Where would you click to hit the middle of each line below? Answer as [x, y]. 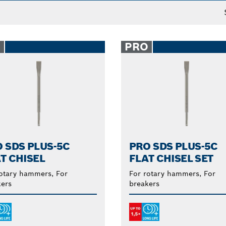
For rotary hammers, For [172, 173]
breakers [144, 183]
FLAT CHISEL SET [171, 158]
